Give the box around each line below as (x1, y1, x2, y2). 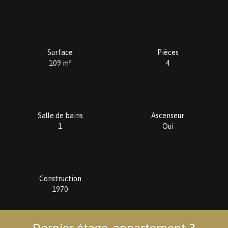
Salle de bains (37, 111, 83, 120)
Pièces (157, 48, 179, 56)
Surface (47, 48, 73, 56)
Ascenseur (151, 111, 185, 120)
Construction (39, 174, 81, 183)
